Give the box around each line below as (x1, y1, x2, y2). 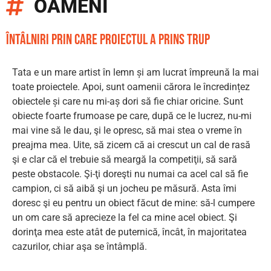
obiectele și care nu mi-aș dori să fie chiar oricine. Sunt (12, 96, 243, 108)
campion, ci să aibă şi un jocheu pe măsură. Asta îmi (12, 183, 237, 195)
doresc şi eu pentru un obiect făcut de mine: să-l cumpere (12, 197, 255, 209)
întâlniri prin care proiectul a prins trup (6, 31, 210, 49)
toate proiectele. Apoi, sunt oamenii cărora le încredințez (12, 81, 250, 93)
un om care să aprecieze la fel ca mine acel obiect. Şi (12, 212, 237, 224)
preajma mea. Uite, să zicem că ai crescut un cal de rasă (12, 139, 250, 151)
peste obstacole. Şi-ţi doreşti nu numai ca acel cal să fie (12, 168, 248, 180)
